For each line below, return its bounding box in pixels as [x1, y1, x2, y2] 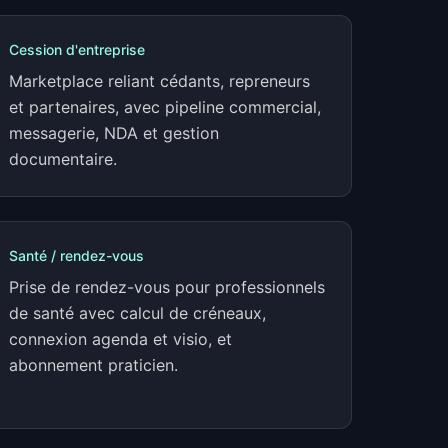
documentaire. [9, 149, 117, 169]
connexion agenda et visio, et [9, 329, 232, 349]
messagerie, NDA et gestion [9, 123, 219, 143]
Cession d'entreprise [9, 41, 145, 58]
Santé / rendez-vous [9, 247, 144, 264]
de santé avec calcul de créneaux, [9, 303, 266, 323]
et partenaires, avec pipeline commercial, [9, 97, 321, 117]
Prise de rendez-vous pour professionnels [9, 277, 325, 297]
